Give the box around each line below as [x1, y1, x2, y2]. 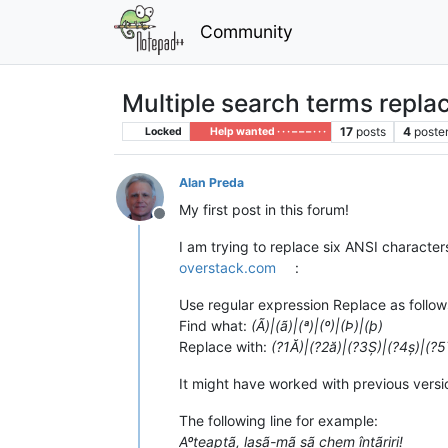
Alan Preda [179, 174, 244, 190]
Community [199, 20, 293, 42]
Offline [158, 213, 208, 234]
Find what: [179, 316, 251, 334]
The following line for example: [179, 411, 378, 429]
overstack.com [179, 258, 276, 276]
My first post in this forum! [179, 200, 349, 218]
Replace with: [179, 337, 271, 355]
